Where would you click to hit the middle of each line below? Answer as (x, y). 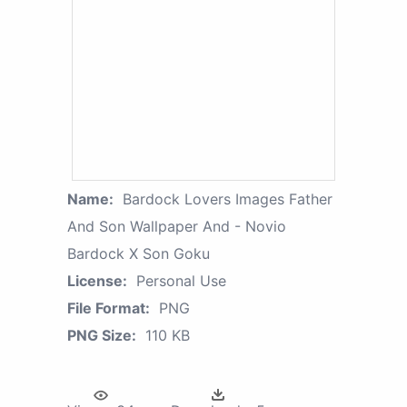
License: (97, 280)
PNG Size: (102, 335)
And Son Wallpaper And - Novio (177, 226)
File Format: (109, 308)
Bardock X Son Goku (139, 253)
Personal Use (181, 280)
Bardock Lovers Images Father (228, 199)
